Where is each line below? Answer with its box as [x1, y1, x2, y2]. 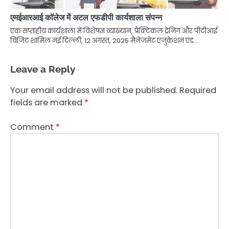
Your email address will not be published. [10, 84, 177, 96]
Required [179, 84, 216, 96]
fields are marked [10, 96, 84, 108]
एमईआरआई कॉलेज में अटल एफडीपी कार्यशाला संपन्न [10, 12, 162, 22]
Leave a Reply [10, 63, 75, 75]
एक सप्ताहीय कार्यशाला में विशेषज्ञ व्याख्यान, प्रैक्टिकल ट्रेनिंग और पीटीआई [10, 26, 217, 36]
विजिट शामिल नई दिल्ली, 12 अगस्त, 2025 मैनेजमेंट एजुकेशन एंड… [10, 35, 198, 45]
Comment [10, 121, 56, 133]
